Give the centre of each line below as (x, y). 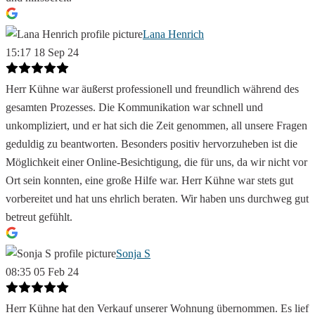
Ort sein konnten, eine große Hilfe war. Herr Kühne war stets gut (149, 181)
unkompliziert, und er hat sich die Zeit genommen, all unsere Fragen (156, 126)
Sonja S (133, 254)
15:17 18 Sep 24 (42, 53)
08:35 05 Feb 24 (42, 272)
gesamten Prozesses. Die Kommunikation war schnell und (134, 108)
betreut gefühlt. (39, 217)
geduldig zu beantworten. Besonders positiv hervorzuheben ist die (152, 144)
